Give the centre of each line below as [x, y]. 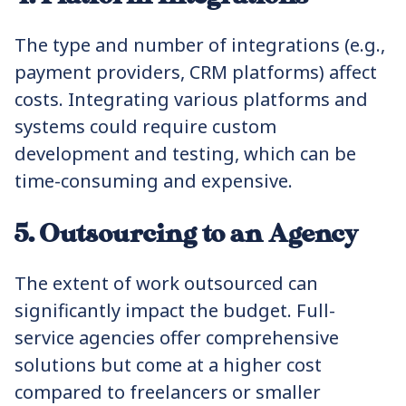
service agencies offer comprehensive [177, 338]
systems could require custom [145, 126]
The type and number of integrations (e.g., [200, 45]
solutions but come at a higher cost [168, 365]
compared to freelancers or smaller [168, 392]
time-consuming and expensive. [154, 181]
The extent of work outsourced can [166, 283]
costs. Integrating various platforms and [191, 99]
